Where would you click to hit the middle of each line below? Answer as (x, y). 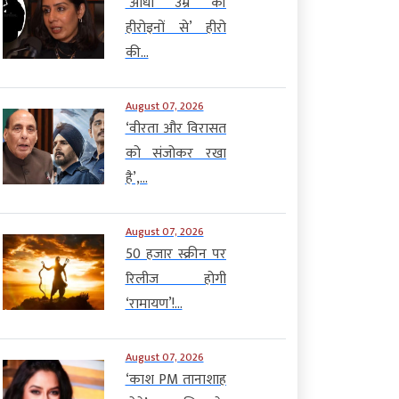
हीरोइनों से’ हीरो (175, 28)
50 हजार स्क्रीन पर (175, 254)
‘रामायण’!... (154, 304)
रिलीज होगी (175, 279)
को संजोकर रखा (175, 153)
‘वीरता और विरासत (175, 128)
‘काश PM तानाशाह (175, 379)
